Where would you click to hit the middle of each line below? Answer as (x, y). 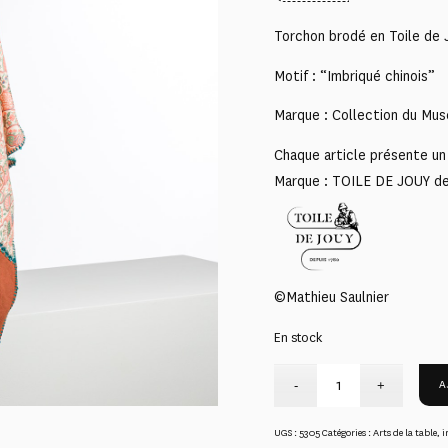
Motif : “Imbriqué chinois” (354, 76)
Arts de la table (405, 432)
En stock (298, 338)
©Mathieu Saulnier (331, 298)
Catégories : (347, 432)
